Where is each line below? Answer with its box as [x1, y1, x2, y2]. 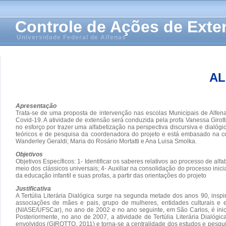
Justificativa [16, 185, 51, 192]
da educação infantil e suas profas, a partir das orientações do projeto [16, 172, 206, 179]
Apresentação [16, 102, 56, 109]
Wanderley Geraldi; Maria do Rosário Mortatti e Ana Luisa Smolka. [16, 137, 197, 145]
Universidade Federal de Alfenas [17, 34, 126, 41]
